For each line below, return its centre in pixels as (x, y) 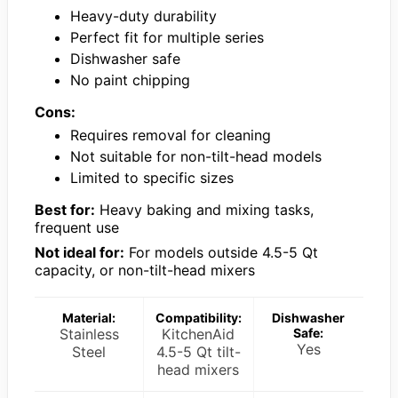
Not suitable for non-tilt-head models (196, 156)
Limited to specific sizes (152, 177)
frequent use (77, 227)
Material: (89, 317)
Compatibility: (198, 317)
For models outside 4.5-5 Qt (221, 252)
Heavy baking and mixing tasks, (204, 209)
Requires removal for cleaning (171, 135)
